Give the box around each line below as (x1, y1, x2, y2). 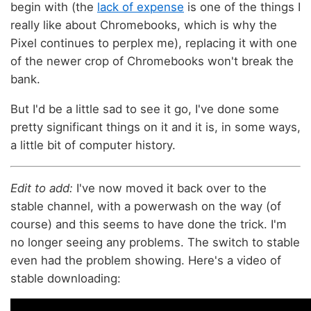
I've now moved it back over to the (73, 180, 267, 195)
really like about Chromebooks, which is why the (10, 18, 277, 33)
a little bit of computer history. (10, 138, 176, 153)
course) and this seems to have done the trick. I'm (10, 217, 287, 231)
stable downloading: (10, 271, 121, 285)
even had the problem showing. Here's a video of (10, 253, 281, 267)
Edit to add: (10, 180, 73, 195)
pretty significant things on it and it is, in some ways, (10, 120, 301, 135)
